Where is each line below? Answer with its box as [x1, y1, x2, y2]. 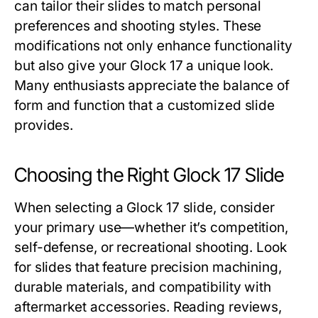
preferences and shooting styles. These [14, 18, 262, 35]
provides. [14, 117, 74, 134]
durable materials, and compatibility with [14, 279, 272, 296]
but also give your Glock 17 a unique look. [14, 57, 274, 75]
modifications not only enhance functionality [14, 38, 292, 55]
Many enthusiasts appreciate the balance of [14, 77, 290, 94]
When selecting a [14, 199, 127, 216]
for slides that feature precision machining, [14, 259, 282, 276]
